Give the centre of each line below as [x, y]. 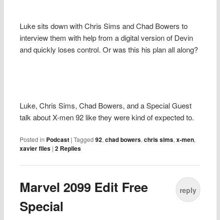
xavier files [35, 149]
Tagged [84, 139]
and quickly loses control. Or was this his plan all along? [109, 49]
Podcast [58, 140]
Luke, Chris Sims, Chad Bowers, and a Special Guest [106, 106]
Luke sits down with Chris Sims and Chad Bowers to [104, 26]
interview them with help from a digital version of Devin [107, 37]
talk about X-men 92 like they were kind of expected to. [107, 117]
